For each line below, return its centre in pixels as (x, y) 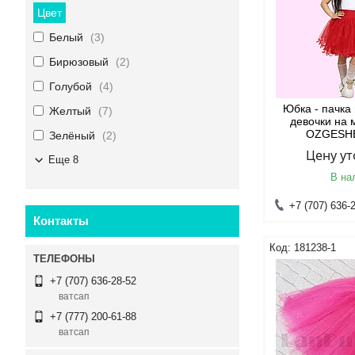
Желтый (70, 111)
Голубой (71, 86)
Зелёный (72, 136)
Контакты (61, 221)
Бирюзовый (79, 62)
